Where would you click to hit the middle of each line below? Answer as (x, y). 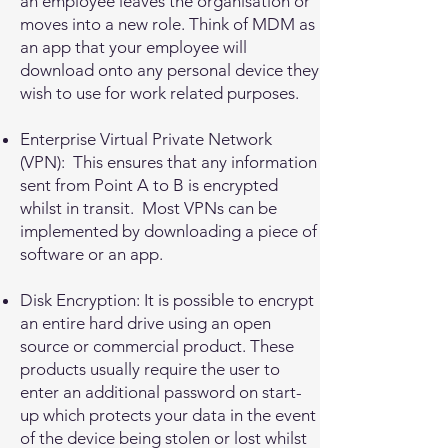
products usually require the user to (150, 369)
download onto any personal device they (169, 70)
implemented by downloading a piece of (168, 231)
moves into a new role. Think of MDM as (167, 24)
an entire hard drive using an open (145, 323)
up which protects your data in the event (168, 415)
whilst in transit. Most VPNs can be (148, 208)
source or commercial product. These (157, 346)
